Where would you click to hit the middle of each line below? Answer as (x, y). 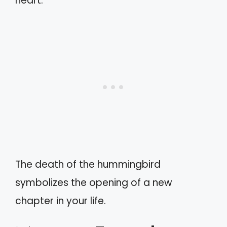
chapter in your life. (61, 201)
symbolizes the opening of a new (94, 183)
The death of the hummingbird (88, 165)
